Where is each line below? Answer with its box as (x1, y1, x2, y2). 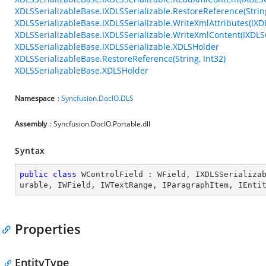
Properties (15, 220, 81, 237)
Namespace (15, 93, 55, 103)
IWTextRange (100, 180, 153, 189)
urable (20, 180, 48, 189)
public (20, 170, 48, 179)
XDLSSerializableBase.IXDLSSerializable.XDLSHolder (15, 41, 219, 52)
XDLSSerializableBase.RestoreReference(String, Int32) (15, 53, 226, 64)
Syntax (15, 145, 46, 156)
